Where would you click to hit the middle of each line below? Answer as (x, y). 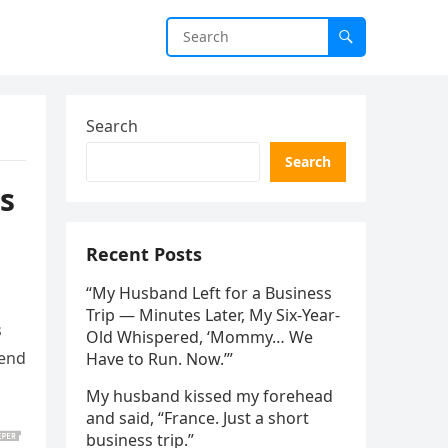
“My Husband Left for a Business (209, 293)
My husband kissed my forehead (209, 396)
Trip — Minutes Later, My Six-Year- (213, 315)
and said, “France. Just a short (197, 418)
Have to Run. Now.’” (159, 359)
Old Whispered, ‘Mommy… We (199, 337)
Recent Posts (144, 254)
